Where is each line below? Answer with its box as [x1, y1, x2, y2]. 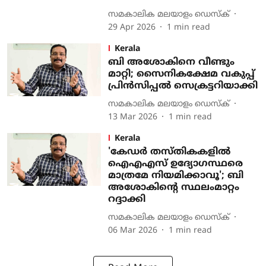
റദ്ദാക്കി [107, 194, 145, 205]
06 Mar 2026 [107, 226, 157, 236]
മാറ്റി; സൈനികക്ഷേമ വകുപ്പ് [107, 68, 255, 80]
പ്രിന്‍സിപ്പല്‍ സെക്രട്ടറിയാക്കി [107, 80, 258, 92]
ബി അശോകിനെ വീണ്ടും [107, 56, 235, 68]
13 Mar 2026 [107, 112, 157, 122]
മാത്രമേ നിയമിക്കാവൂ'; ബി [107, 170, 243, 182]
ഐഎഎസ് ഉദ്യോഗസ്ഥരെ [107, 158, 243, 170]
